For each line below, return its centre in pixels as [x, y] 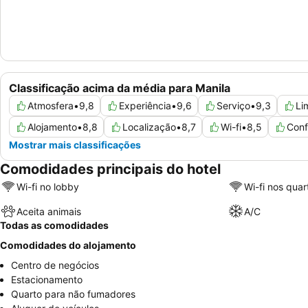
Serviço [233, 106]
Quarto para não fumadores [73, 294]
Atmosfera [51, 106]
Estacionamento [47, 280]
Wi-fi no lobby [48, 186]
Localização [149, 127]
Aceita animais [49, 211]
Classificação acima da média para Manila [120, 88]
